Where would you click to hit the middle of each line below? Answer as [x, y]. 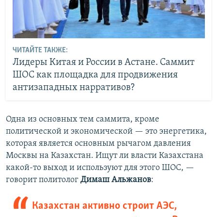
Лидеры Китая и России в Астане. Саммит [103, 62]
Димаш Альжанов [116, 180]
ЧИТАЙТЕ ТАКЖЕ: [40, 50]
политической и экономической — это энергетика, [106, 132]
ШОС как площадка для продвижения [95, 75]
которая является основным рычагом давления [98, 144]
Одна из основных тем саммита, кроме [83, 120]
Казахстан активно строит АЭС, [104, 206]
